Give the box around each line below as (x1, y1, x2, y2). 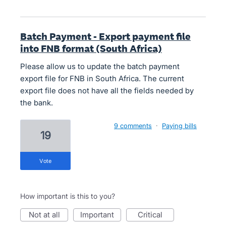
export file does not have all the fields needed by (20, 86, 194, 95)
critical (143, 210, 162, 219)
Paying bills (162, 122, 197, 130)
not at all (34, 210, 60, 219)
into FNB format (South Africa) (20, 42, 162, 55)
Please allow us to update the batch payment (20, 62, 180, 71)
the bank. (20, 98, 53, 107)
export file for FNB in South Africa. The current (20, 74, 184, 83)
